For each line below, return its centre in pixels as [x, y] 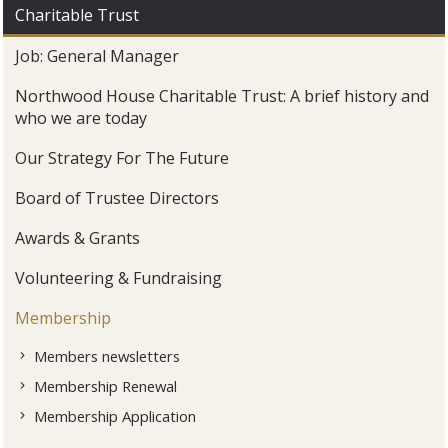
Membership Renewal [106, 386]
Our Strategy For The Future [122, 158]
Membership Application [115, 416]
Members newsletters [107, 356]
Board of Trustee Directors [117, 198]
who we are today [81, 118]
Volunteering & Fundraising [119, 278]
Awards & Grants [78, 238]
